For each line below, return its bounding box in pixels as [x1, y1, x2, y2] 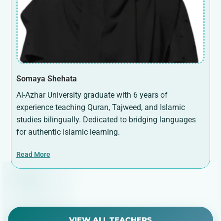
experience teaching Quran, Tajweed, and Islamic [16, 102, 185, 112]
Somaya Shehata [16, 74, 77, 83]
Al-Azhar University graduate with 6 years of [16, 90, 168, 100]
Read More [16, 150, 50, 158]
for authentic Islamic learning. [16, 127, 120, 137]
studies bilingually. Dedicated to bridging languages [16, 114, 196, 124]
